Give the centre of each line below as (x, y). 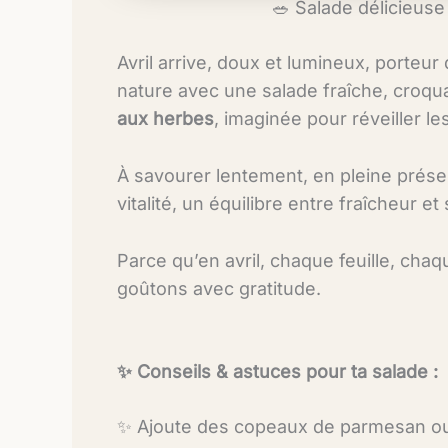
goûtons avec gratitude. (219, 288)
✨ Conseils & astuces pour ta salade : (277, 372)
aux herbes (165, 118)
